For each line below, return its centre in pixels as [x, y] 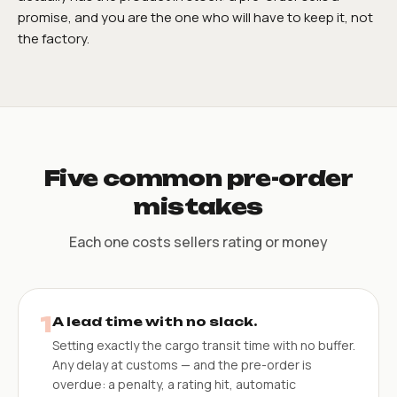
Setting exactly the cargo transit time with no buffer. [204, 345]
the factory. [54, 38]
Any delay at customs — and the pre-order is [182, 364]
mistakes [198, 206]
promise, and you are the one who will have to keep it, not [195, 17]
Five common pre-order [198, 178]
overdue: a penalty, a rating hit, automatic [174, 384]
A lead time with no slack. [155, 321]
